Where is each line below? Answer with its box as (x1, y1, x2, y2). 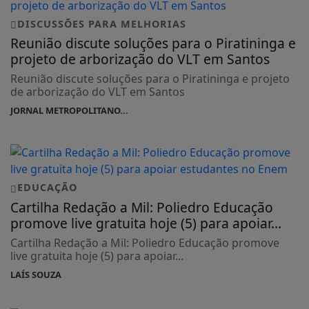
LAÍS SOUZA (10, 268, 61, 281)
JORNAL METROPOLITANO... (10, 104, 128, 117)
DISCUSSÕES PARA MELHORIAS (17, 17, 186, 30)
